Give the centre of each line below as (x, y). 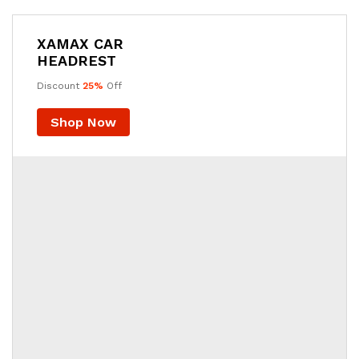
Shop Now (83, 122)
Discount (60, 86)
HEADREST (77, 61)
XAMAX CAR (80, 44)
